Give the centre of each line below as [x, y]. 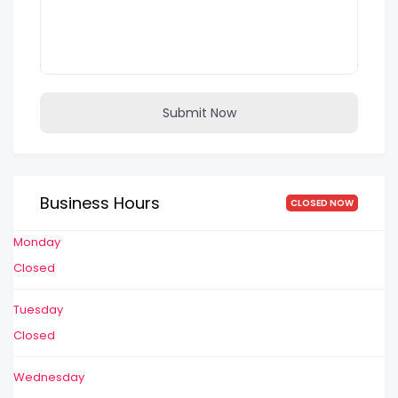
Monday [37, 243]
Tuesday [38, 310]
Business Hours [100, 203]
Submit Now [199, 112]
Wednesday [49, 378]
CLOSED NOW [322, 203]
